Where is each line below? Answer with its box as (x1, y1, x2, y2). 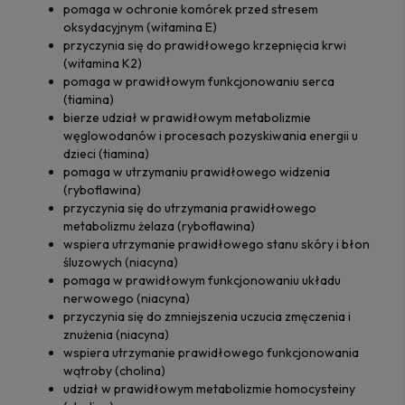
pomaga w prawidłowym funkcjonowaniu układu (63, 271, 341, 288)
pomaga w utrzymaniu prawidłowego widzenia (63, 163, 330, 180)
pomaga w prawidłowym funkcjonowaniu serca (63, 72, 334, 89)
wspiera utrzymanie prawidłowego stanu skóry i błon (63, 235, 370, 252)
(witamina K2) (63, 54, 142, 71)
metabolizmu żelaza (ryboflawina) (63, 217, 255, 234)
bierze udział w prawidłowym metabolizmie (63, 108, 311, 126)
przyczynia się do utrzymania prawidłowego (63, 199, 316, 216)
